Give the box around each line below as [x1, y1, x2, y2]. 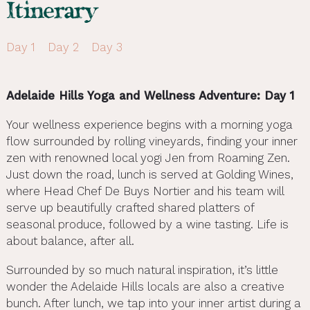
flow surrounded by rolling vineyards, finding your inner [6, 134, 298, 148]
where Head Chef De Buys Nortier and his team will [6, 183, 284, 198]
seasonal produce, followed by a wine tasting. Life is [6, 217, 289, 231]
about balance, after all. [6, 233, 134, 248]
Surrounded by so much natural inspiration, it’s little [6, 262, 278, 277]
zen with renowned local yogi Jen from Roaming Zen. [6, 150, 290, 165]
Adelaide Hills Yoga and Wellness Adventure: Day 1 [6, 88, 294, 102]
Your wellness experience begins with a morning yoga [6, 117, 293, 131]
